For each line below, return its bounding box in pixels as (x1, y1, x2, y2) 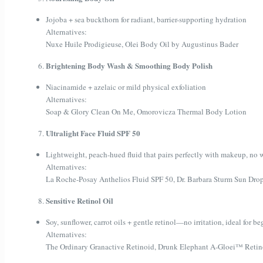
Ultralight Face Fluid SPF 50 (46, 127, 140, 139)
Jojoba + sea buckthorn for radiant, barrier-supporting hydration (46, 14, 247, 25)
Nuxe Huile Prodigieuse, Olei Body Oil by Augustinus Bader (46, 39, 238, 50)
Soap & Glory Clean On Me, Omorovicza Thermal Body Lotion (46, 106, 247, 117)
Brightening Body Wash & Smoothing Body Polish (46, 60, 213, 72)
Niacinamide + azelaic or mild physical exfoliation (46, 82, 206, 93)
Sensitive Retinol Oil (46, 195, 113, 207)
